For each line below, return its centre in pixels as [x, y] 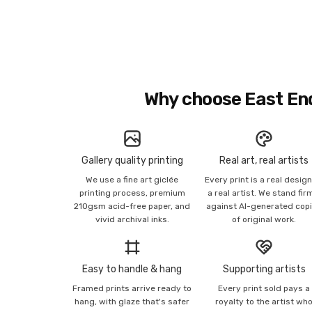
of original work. [264, 219]
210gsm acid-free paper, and [132, 206]
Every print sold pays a [264, 289]
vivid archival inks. [132, 219]
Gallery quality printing [132, 160]
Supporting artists [264, 270]
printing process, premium [132, 193]
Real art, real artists [264, 160]
